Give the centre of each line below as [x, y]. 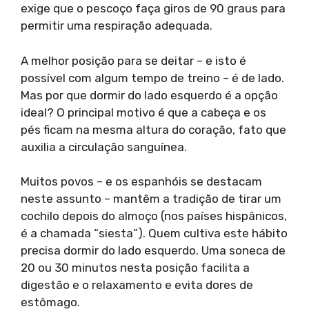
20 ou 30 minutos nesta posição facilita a [135, 268]
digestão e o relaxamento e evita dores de [137, 285]
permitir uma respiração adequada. [117, 26]
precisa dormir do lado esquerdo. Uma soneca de [153, 251]
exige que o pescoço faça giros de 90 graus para [153, 9]
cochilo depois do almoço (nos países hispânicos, [154, 216]
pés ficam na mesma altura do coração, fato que [153, 129]
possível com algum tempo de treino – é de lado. [152, 78]
